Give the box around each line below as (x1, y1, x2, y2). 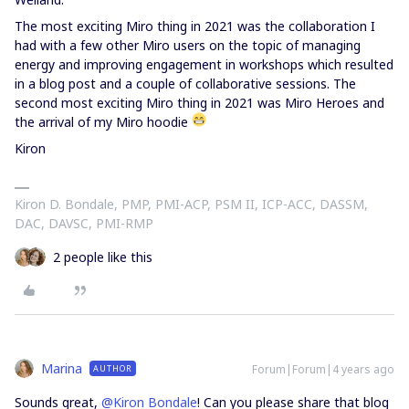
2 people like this (53, 248, 152, 266)
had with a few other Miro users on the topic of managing (15, 37, 361, 54)
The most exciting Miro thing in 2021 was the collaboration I (15, 17, 375, 35)
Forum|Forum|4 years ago (252, 362, 394, 377)
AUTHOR (93, 362, 132, 374)
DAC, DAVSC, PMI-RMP (15, 215, 153, 232)
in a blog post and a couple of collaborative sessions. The (15, 75, 356, 92)
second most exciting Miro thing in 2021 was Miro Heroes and (15, 94, 384, 111)
